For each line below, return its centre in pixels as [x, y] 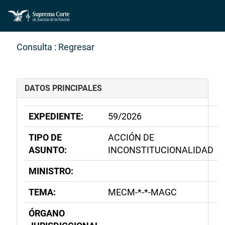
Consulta [34, 47]
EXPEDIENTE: [56, 116]
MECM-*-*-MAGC [142, 192]
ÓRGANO [47, 213]
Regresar [76, 47]
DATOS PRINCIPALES [63, 88]
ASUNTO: [48, 150]
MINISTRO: [51, 171]
